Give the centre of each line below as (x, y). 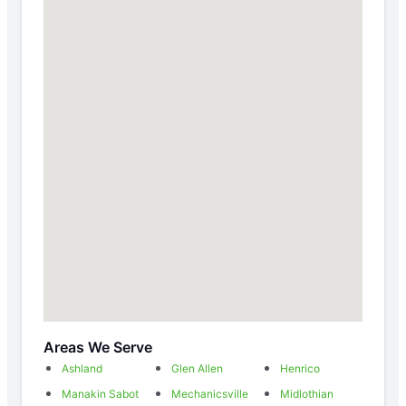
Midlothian (307, 393)
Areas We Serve (98, 347)
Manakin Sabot (100, 393)
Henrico (300, 368)
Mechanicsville (209, 393)
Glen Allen (197, 368)
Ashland (82, 368)
